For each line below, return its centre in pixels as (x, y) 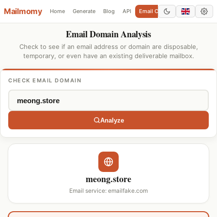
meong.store (108, 179)
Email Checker (157, 11)
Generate (84, 11)
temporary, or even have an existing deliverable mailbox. (108, 56)
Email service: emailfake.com (108, 191)
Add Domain (199, 11)
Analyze (112, 120)
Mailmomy (23, 11)
